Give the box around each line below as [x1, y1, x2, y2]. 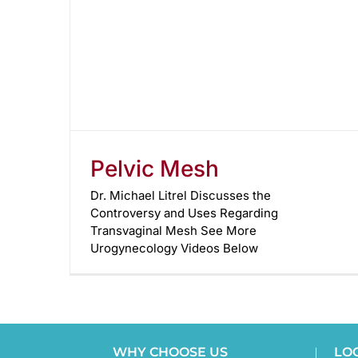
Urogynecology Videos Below [90, 240, 258, 256]
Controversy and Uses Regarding [90, 205, 278, 221]
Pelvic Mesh [90, 154, 219, 182]
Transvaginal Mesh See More [90, 222, 257, 238]
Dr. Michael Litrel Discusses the [90, 187, 271, 203]
